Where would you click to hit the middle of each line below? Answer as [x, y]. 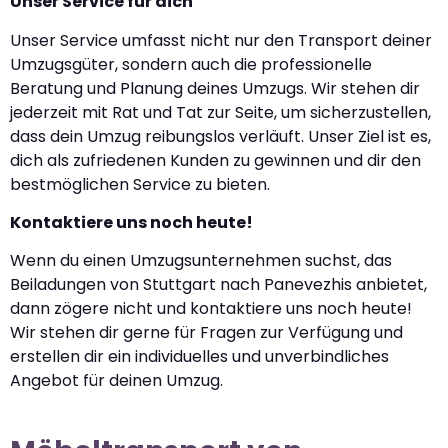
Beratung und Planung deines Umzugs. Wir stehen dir [215, 88]
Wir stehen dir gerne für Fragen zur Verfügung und [206, 333]
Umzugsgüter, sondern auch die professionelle [191, 64]
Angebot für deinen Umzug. [116, 381]
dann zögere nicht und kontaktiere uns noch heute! [211, 309]
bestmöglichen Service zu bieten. [140, 184]
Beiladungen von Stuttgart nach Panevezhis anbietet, [218, 285]
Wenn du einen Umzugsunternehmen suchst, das [201, 261]
